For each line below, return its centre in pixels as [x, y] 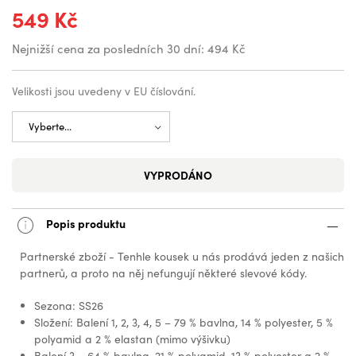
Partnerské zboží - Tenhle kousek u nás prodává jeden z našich [182, 257]
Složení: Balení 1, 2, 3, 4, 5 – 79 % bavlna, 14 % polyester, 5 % [184, 323]
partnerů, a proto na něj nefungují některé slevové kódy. [163, 273]
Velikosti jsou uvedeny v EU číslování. [104, 91]
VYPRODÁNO [178, 175]
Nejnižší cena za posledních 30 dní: [108, 49]
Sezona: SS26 [69, 306]
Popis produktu [85, 223]
